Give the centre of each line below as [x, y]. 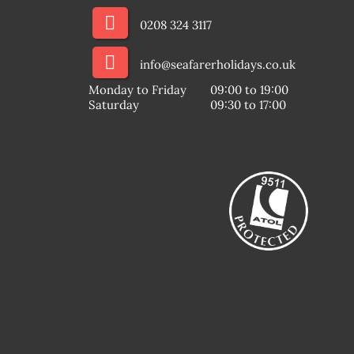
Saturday [114, 104]
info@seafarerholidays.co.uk [218, 64]
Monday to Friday [137, 89]
